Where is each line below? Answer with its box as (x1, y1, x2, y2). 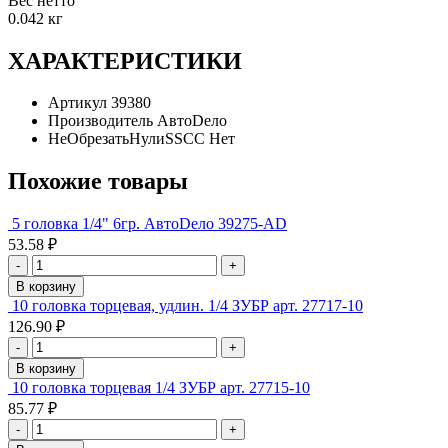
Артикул (48, 94, 107, 112)
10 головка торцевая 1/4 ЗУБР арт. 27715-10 (12, 379, 310, 397)
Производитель (48, 112, 153, 130)
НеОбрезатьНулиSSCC (48, 130, 205, 148)
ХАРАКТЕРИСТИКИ (8, 47, 242, 74)
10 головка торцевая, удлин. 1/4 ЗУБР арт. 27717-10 (12, 297, 363, 315)
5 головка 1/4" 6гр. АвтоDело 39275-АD (12, 215, 287, 233)
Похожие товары (8, 168, 188, 195)
